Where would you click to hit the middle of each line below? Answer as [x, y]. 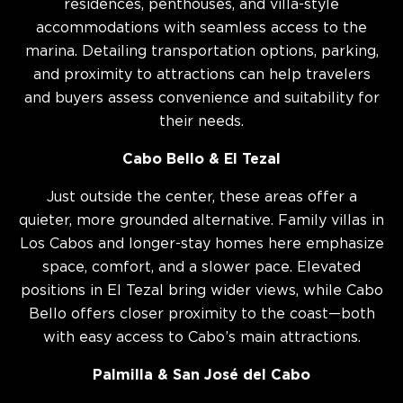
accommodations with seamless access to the [201, 28]
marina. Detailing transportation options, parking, [201, 52]
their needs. [201, 122]
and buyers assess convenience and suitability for [201, 99]
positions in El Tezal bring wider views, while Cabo [201, 291]
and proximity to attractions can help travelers [201, 75]
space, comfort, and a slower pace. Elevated [201, 268]
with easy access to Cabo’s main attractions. [201, 338]
